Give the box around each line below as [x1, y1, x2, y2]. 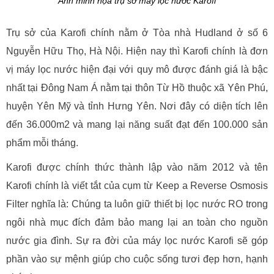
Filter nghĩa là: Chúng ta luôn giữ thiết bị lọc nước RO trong [6, 198, 268, 209]
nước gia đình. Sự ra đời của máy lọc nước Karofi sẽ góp [6, 235, 268, 246]
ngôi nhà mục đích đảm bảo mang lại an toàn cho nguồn [6, 217, 268, 228]
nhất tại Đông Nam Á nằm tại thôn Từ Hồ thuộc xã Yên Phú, [6, 82, 268, 93]
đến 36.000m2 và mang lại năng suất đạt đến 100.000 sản [6, 119, 268, 130]
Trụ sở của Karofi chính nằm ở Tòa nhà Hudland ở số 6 [6, 27, 268, 38]
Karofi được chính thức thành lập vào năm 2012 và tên [6, 161, 268, 172]
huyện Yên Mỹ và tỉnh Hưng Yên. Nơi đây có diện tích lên [6, 100, 268, 111]
